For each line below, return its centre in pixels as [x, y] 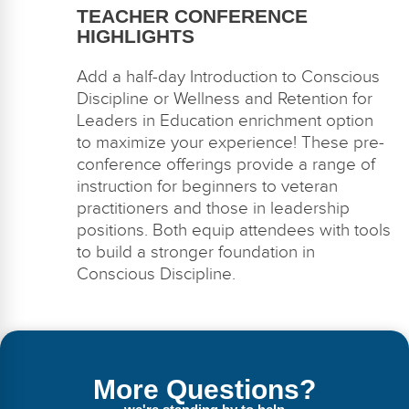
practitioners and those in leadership [213, 208]
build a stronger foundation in [203, 252]
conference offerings [156, 164]
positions [110, 230]
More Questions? [204, 389]
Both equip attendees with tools [271, 230]
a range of [334, 164]
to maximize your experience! [189, 142]
